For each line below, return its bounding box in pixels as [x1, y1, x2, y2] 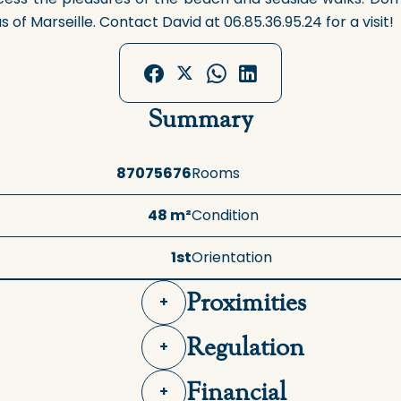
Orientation [192, 247, 272, 268]
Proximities [186, 286, 306, 318]
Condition [192, 205, 259, 226]
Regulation [186, 330, 304, 363]
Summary [149, 103, 252, 134]
